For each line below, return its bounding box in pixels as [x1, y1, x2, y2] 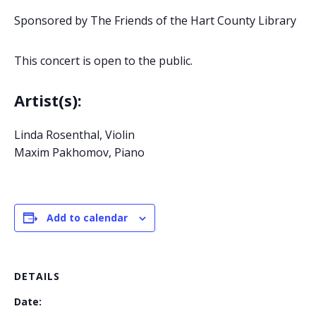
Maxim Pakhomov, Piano [14, 145, 145, 161]
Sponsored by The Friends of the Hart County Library [14, 12, 296, 28]
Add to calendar [47, 211, 128, 225]
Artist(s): [14, 89, 82, 111]
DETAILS [14, 269, 60, 284]
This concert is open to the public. [14, 52, 193, 68]
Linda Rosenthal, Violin [14, 127, 135, 143]
